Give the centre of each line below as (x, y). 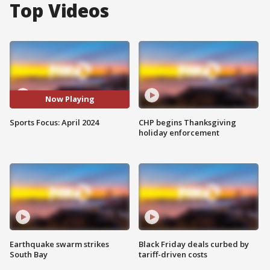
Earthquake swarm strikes (59, 244)
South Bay (29, 255)
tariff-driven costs (173, 255)
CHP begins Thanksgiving (187, 122)
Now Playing (70, 99)
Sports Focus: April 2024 (54, 122)
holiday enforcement (179, 132)
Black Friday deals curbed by (194, 244)
